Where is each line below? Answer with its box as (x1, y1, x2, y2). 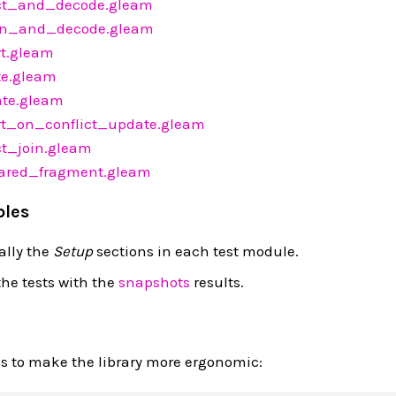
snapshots (118, 272, 190, 291)
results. (190, 272, 244, 291)
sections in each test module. (93, 241, 299, 260)
